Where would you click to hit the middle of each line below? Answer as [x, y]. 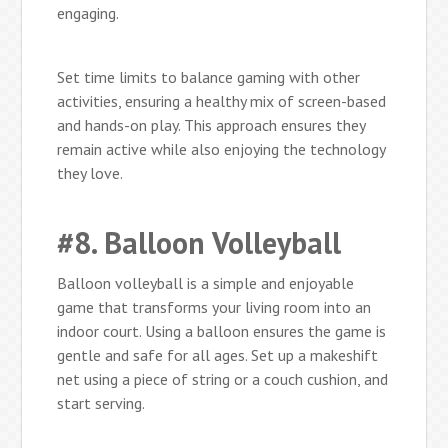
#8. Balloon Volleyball [199, 242]
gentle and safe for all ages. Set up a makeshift [218, 354]
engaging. [88, 12]
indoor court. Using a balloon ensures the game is [222, 330]
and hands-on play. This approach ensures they [211, 124]
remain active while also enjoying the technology [221, 148]
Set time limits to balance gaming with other [209, 76]
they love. [90, 172]
